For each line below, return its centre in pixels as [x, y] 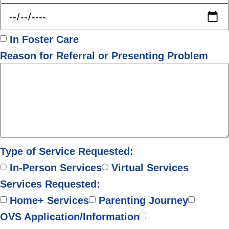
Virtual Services [150, 167]
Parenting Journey [143, 200]
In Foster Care [44, 39]
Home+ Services [49, 200]
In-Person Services [56, 167]
